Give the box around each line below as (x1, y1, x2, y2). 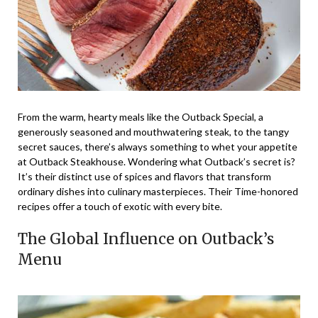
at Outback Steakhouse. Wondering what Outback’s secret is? (18, 155, 295, 168)
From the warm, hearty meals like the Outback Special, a (18, 111, 263, 124)
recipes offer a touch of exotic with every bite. (18, 200, 222, 213)
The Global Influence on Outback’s (18, 229, 274, 249)
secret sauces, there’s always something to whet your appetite (18, 141, 297, 153)
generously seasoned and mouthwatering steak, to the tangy (18, 126, 289, 138)
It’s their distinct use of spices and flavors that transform (18, 170, 271, 183)
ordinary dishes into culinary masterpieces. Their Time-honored (18, 185, 298, 198)
